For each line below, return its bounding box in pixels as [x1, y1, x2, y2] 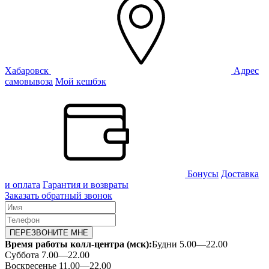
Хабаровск [5, 65, 51, 76]
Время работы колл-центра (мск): [5, 239, 152, 249]
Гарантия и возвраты [43, 180, 128, 190]
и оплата [5, 180, 40, 190]
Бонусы [187, 169, 219, 179]
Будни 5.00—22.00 [152, 239, 228, 249]
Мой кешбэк [55, 76, 106, 86]
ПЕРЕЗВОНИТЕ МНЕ [10, 228, 88, 237]
